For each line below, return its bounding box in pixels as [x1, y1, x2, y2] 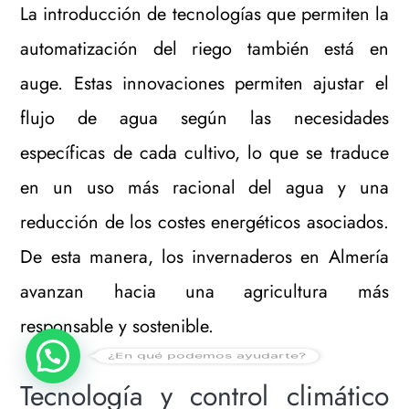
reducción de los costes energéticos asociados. [20, 208, 389, 236]
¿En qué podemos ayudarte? [108, 346, 306, 364]
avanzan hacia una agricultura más [20, 278, 389, 305]
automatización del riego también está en [20, 35, 389, 62]
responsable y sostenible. [20, 312, 215, 340]
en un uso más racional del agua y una [20, 173, 389, 201]
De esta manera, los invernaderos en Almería [20, 243, 389, 270]
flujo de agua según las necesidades [20, 104, 389, 131]
